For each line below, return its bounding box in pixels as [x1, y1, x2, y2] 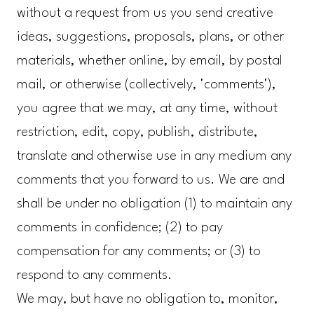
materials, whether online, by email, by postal [16, 54, 282, 69]
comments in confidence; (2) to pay [16, 221, 223, 235]
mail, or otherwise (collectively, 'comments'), [16, 78, 276, 93]
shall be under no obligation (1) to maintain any [16, 197, 292, 212]
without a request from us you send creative [16, 6, 273, 21]
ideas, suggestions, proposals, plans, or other [16, 30, 284, 45]
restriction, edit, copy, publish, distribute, [16, 125, 258, 140]
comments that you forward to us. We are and [16, 173, 285, 188]
